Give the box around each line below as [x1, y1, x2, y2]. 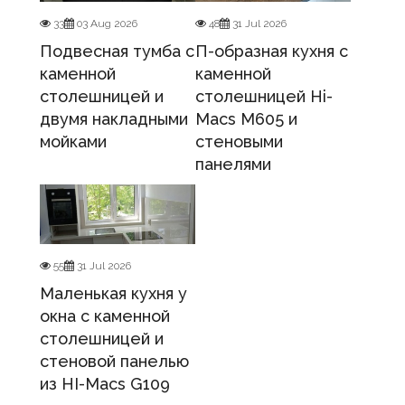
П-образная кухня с [195, 42, 348, 61]
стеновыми [195, 132, 283, 152]
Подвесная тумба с [40, 42, 194, 61]
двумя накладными [40, 109, 188, 129]
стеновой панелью [40, 352, 189, 372]
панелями [195, 155, 271, 174]
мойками [40, 132, 107, 152]
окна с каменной [40, 306, 170, 326]
